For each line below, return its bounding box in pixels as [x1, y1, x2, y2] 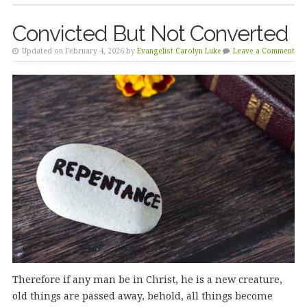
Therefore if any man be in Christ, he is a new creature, [12, 272, 282, 286]
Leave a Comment [233, 46, 295, 56]
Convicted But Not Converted [12, 21, 288, 46]
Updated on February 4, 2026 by [19, 46, 137, 56]
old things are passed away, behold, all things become [12, 288, 273, 302]
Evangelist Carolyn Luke [136, 46, 221, 56]
